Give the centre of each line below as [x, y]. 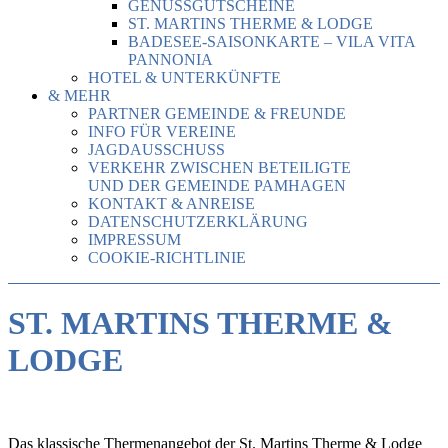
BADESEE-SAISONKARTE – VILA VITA [271, 41]
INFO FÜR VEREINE [162, 131]
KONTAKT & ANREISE [171, 203]
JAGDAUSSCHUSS [156, 149]
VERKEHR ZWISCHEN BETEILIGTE [219, 167]
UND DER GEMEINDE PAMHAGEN [217, 185]
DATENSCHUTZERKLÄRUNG [198, 221]
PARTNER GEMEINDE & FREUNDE [217, 113]
